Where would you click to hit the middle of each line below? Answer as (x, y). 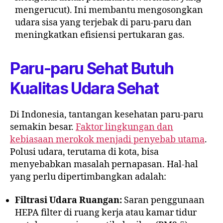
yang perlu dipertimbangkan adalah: (88, 177)
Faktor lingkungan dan (124, 127)
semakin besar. (43, 127)
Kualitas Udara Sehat (84, 88)
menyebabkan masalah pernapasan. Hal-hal (104, 164)
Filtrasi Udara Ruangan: (68, 201)
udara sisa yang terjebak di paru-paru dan (103, 22)
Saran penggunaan (163, 201)
